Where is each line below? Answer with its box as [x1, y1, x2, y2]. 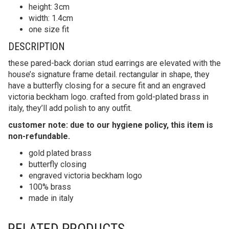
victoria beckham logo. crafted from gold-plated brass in [8, 91, 209, 102]
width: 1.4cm [29, 13, 73, 23]
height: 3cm [29, 2, 70, 12]
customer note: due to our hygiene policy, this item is [8, 120, 213, 130]
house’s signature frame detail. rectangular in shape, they [8, 69, 210, 79]
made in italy [29, 193, 74, 203]
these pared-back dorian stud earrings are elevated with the [8, 58, 221, 68]
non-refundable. [8, 131, 70, 141]
